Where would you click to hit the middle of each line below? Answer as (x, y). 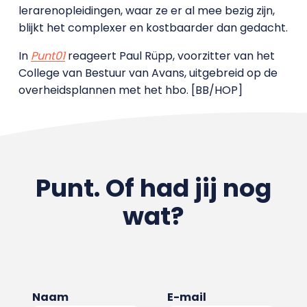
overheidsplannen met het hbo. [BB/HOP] (130, 90)
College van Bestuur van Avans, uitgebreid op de (148, 73)
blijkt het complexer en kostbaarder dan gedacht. (153, 28)
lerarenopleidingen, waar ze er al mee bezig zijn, (146, 11)
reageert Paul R (108, 56)
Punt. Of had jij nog (153, 188)
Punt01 (48, 56)
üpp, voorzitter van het (213, 56)
